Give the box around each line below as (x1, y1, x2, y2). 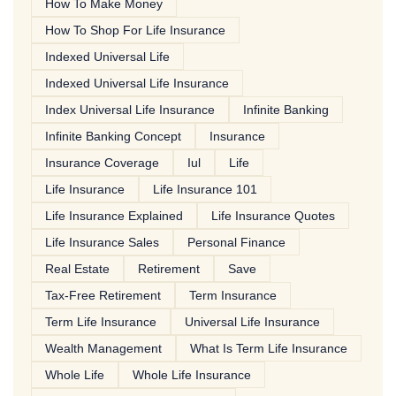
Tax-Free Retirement (45, 288, 161, 303)
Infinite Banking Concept (45, 129, 181, 144)
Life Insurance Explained (45, 209, 183, 224)
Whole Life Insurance (133, 368, 251, 383)
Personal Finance (187, 235, 286, 250)
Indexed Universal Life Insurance (45, 76, 229, 91)
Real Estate (45, 262, 110, 277)
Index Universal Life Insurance (45, 103, 215, 118)
